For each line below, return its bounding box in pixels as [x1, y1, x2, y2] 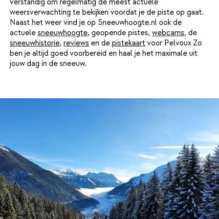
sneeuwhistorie [10, 38, 60, 48]
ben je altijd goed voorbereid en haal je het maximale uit [10, 48, 197, 58]
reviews [64, 38, 89, 48]
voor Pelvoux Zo [145, 38, 202, 48]
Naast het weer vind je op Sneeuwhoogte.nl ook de [10, 17, 182, 27]
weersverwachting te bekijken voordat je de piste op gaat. [10, 7, 204, 17]
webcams [152, 27, 184, 38]
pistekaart [112, 38, 145, 48]
